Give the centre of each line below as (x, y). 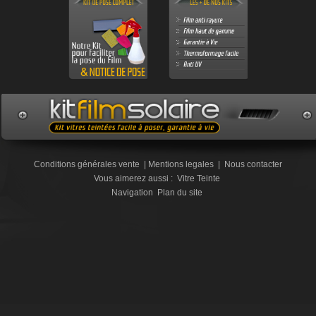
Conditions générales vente (87, 164)
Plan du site (180, 192)
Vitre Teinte (199, 178)
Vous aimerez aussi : (134, 178)
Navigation (133, 192)
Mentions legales (181, 164)
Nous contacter (253, 164)
